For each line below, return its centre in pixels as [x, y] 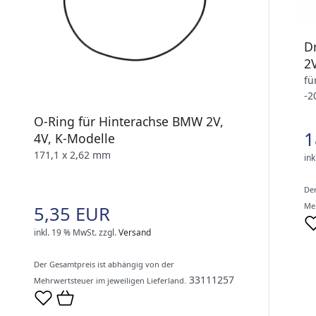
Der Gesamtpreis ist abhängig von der [104, 264]
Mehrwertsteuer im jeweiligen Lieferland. [110, 280]
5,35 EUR [72, 214]
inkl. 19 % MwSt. [65, 232]
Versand [135, 232]
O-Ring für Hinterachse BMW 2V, [129, 121]
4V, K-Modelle [74, 138]
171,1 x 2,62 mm [72, 154]
